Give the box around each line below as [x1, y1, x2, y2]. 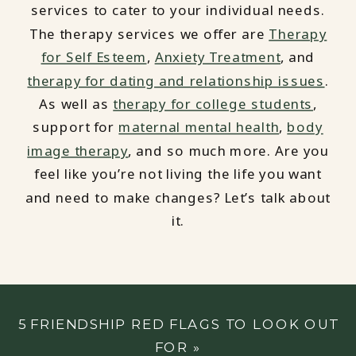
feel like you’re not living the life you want [34, 164, 322, 184]
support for [33, 118, 119, 137]
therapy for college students [113, 94, 313, 114]
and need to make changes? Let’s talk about [25, 188, 331, 207]
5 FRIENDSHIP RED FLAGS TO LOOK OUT [17, 315, 339, 333]
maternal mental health [118, 118, 280, 137]
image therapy [27, 141, 129, 161]
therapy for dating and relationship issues [27, 71, 325, 91]
